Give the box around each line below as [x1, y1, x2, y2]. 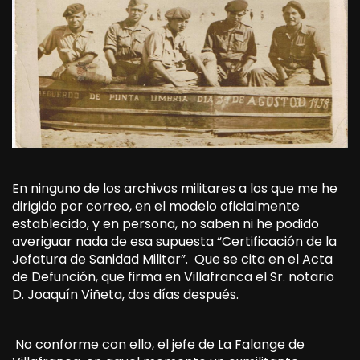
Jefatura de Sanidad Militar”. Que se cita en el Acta [12, 249, 333, 268]
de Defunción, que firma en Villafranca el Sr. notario [12, 267, 334, 286]
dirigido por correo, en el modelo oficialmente [12, 196, 300, 215]
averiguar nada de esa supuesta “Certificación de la [12, 231, 337, 251]
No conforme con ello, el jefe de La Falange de [12, 334, 305, 354]
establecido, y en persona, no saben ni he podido [12, 214, 319, 233]
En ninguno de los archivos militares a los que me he [12, 178, 337, 198]
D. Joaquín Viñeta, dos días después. [12, 284, 242, 304]
